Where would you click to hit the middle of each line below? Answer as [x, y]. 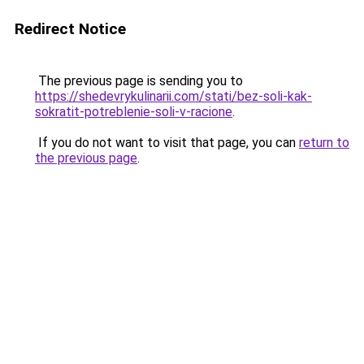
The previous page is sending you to [139, 81]
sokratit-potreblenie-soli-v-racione [134, 112]
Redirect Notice [70, 29]
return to [324, 143]
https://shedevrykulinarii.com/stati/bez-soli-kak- [173, 96]
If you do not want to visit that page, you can [167, 143]
